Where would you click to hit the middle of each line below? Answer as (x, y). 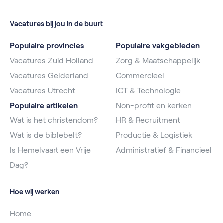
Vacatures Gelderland (49, 75)
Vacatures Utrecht (43, 90)
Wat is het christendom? (54, 120)
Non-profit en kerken (154, 105)
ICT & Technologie (148, 90)
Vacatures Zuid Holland (52, 60)
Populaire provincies (47, 45)
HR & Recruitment (148, 120)
